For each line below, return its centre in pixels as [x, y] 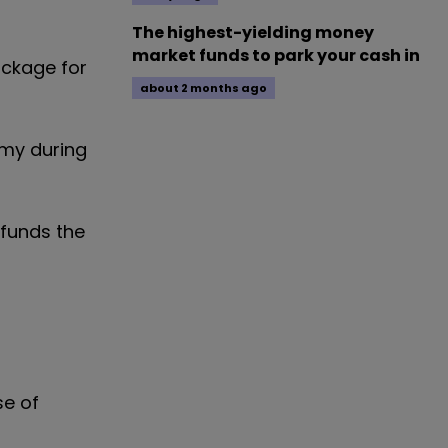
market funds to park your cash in [276, 55]
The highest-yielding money [253, 32]
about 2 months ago [203, 88]
